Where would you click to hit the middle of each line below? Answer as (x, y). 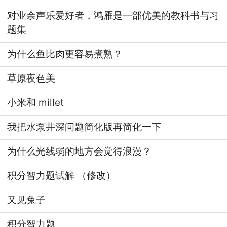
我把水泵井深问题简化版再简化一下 (84, 127)
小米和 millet (36, 103)
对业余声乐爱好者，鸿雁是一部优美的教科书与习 (113, 15)
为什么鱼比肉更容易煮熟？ (65, 54)
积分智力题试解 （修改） (62, 176)
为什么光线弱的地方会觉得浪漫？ (80, 151)
